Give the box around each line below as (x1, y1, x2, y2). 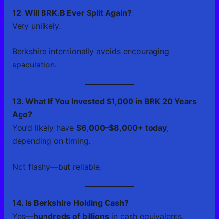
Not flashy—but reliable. (12, 161, 102, 172)
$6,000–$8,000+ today (76, 122, 167, 132)
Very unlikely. (12, 21, 61, 31)
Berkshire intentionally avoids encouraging (12, 46, 169, 57)
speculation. (12, 60, 57, 70)
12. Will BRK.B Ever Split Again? (12, 7, 131, 18)
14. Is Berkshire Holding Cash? (12, 198, 129, 208)
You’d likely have (12, 122, 76, 132)
